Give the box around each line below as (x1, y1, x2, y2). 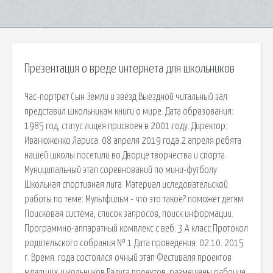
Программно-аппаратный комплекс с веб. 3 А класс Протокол (24, 223, 248, 233)
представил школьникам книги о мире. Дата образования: (24, 106, 233, 116)
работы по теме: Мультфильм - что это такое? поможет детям (24, 194, 243, 204)
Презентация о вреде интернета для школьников (24, 63, 235, 75)
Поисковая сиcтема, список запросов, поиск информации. (24, 208, 233, 219)
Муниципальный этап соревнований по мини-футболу (24, 165, 217, 175)
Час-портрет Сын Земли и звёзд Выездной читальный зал (24, 91, 227, 102)
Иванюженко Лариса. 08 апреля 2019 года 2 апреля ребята (24, 135, 241, 146)
